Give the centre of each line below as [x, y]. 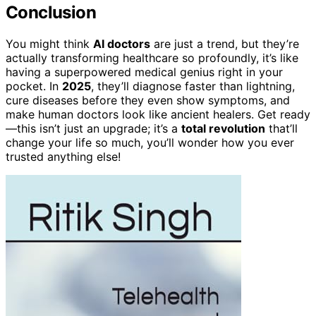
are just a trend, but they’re [225, 44]
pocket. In [34, 86]
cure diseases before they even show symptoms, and [148, 101]
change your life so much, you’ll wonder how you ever [150, 143]
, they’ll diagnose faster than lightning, [193, 86]
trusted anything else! [63, 157]
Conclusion [51, 13]
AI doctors [122, 44]
